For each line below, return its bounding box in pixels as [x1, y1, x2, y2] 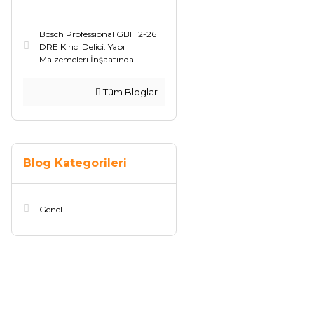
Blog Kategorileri [23, 156, 127, 170]
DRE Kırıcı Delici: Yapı [39, 41, 125, 52]
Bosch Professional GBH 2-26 [39, 29, 156, 39]
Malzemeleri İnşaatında [39, 54, 134, 64]
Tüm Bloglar [101, 86, 158, 97]
